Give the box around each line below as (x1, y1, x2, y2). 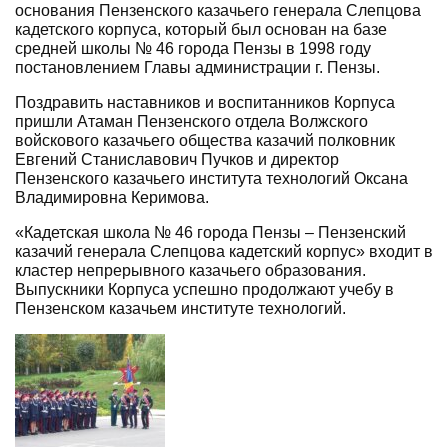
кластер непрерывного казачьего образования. (15, 261, 366, 279)
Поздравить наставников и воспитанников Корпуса (15, 93, 395, 111)
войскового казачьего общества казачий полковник (15, 131, 395, 149)
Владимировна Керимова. (15, 188, 209, 206)
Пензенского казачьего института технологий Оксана (15, 169, 408, 187)
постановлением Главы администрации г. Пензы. (15, 58, 380, 76)
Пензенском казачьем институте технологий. (15, 299, 346, 317)
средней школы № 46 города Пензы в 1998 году (15, 39, 371, 57)
